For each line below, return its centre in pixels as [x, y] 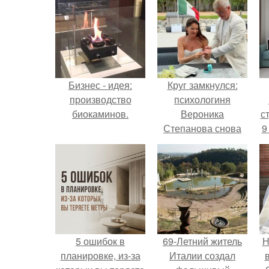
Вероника [202, 114]
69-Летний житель [202, 241]
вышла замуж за [202, 143]
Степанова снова [202, 128]
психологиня [202, 99]
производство [100, 99]
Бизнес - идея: [100, 85]
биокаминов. [100, 114]
